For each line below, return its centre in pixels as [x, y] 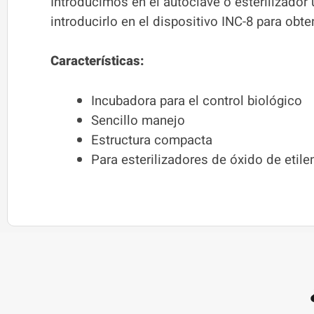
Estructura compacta [151, 141]
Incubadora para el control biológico [196, 101]
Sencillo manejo [138, 121]
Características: [97, 61]
